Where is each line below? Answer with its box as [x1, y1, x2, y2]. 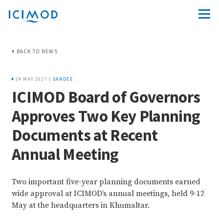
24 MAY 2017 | [16, 76, 51, 82]
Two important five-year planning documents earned [12, 177, 200, 187]
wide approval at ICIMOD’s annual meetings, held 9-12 [12, 189, 204, 198]
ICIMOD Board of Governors [12, 87, 200, 107]
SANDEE [52, 76, 73, 82]
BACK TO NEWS [17, 48, 58, 55]
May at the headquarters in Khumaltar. [12, 200, 150, 210]
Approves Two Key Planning [12, 106, 200, 126]
